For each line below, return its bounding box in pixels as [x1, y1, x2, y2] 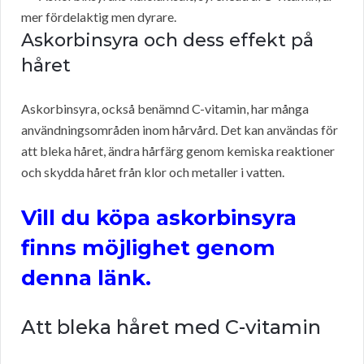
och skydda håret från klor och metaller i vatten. [21, 164, 284, 180]
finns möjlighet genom [21, 235, 275, 262]
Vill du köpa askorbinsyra [21, 205, 297, 232]
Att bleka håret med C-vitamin [21, 315, 321, 340]
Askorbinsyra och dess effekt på [21, 29, 314, 52]
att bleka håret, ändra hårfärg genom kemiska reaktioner [21, 143, 335, 159]
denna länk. [21, 265, 151, 292]
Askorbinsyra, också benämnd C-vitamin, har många [21, 101, 309, 117]
